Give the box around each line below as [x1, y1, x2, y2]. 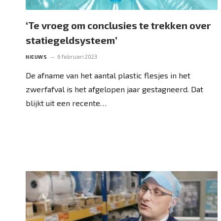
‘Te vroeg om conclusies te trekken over [26, 19, 211, 31]
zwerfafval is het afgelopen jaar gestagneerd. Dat [26, 84, 203, 94]
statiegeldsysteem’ [26, 34, 117, 46]
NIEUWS [26, 53, 47, 60]
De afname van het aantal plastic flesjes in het [26, 70, 190, 80]
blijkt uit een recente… [26, 98, 107, 108]
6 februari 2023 [57, 53, 97, 60]
